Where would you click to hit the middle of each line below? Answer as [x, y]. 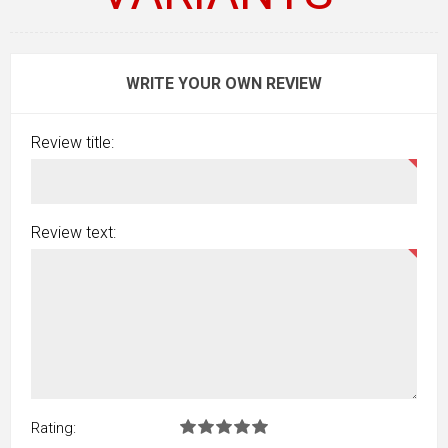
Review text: [73, 232]
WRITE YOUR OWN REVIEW [224, 83]
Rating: [53, 428]
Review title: [72, 142]
